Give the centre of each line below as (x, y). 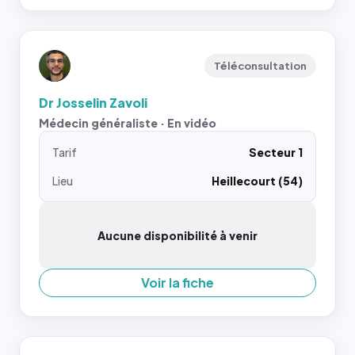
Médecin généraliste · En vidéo (128, 122)
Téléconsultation (260, 65)
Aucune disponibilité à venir (177, 235)
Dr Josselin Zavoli (93, 102)
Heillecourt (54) (257, 180)
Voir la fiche (177, 282)
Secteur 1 (276, 152)
